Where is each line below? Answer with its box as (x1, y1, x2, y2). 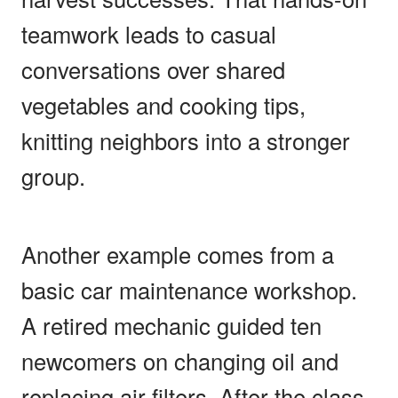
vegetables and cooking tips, (21, 88, 306, 121)
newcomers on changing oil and (21, 344, 338, 377)
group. (21, 159, 85, 192)
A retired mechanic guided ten (21, 308, 322, 341)
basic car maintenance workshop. (21, 273, 357, 306)
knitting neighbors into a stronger (21, 123, 350, 156)
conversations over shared (21, 52, 285, 85)
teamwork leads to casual (21, 17, 276, 50)
